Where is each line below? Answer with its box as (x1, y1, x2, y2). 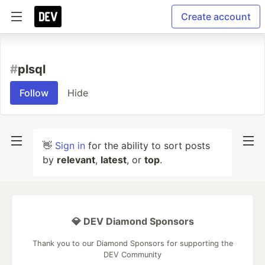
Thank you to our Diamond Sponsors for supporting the (32, 239, 233, 248)
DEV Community (104, 250, 161, 259)
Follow (20, 87, 49, 99)
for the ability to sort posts (85, 140, 210, 151)
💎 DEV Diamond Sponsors (71, 215, 194, 227)
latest (101, 154, 127, 166)
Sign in (55, 140, 85, 151)
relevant (57, 154, 95, 166)
